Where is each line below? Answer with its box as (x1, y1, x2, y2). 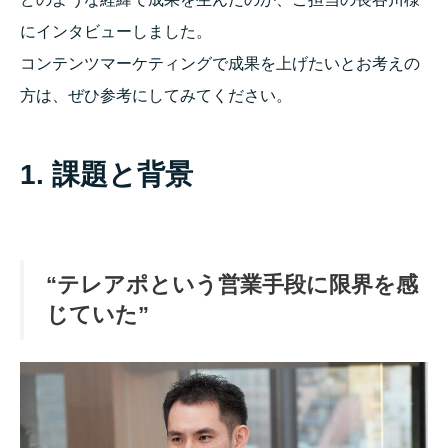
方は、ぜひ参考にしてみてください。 (20, 87, 292, 105)
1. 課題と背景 (20, 159, 193, 191)
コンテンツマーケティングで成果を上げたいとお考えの (20, 55, 420, 73)
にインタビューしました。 (20, 23, 212, 41)
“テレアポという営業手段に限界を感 (46, 272, 418, 298)
